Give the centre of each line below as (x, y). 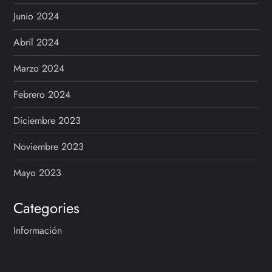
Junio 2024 (36, 16)
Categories (47, 208)
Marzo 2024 (39, 69)
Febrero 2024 (42, 95)
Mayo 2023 (38, 173)
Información (38, 231)
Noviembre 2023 (49, 147)
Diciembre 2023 (47, 121)
